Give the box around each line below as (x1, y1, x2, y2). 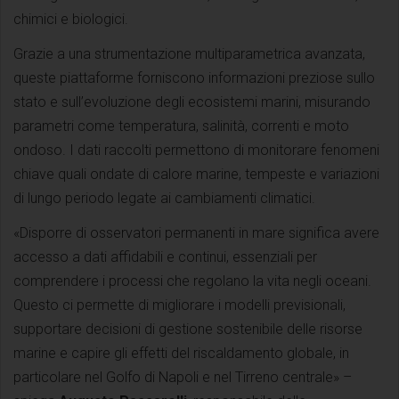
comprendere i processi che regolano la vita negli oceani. (13, 272, 371, 289)
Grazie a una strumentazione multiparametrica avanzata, (13, 45, 365, 62)
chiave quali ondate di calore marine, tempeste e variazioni (13, 165, 379, 183)
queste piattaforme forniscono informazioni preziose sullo (13, 69, 375, 86)
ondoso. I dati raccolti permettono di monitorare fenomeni (13, 141, 379, 159)
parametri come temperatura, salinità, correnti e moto (13, 117, 349, 134)
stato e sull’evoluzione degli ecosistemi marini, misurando (13, 93, 370, 110)
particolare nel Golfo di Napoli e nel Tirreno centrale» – (13, 368, 352, 386)
